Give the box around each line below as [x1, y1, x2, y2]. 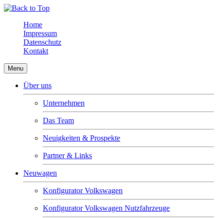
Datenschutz [23, 38, 61, 46]
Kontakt [23, 47, 48, 55]
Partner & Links [43, 151, 92, 160]
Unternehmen [43, 99, 85, 107]
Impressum [23, 29, 57, 37]
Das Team [43, 116, 74, 125]
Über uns [23, 81, 52, 90]
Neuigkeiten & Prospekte [43, 134, 120, 142]
